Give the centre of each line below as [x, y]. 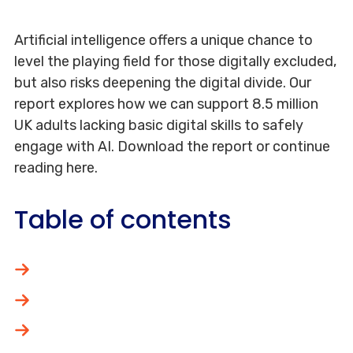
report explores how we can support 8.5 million [166, 104]
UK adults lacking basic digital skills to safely [159, 125]
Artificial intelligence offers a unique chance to [163, 40]
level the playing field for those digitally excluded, [175, 61]
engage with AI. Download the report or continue [172, 146]
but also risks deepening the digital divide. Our [163, 82]
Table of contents [123, 219]
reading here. [56, 167]
